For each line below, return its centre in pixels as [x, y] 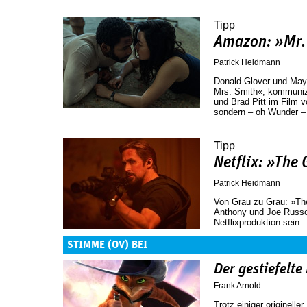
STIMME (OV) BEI [107, 244]
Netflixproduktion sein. [258, 222]
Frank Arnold [237, 285]
